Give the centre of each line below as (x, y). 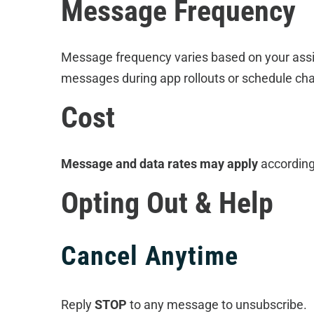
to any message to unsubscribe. (217, 305)
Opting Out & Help (167, 203)
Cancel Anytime (149, 256)
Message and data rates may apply (159, 164)
